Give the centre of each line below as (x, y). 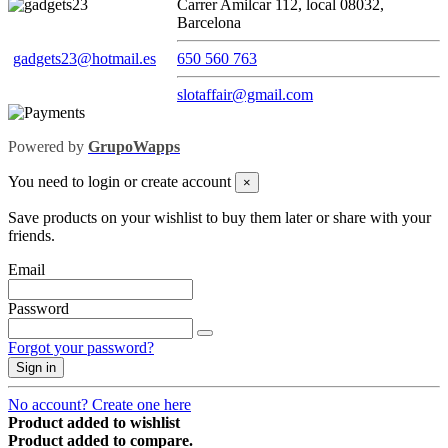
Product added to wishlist (94, 423)
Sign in (36, 368)
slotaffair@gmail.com (245, 95)
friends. (31, 236)
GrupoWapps (134, 147)
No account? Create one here (99, 405)
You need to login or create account (119, 182)
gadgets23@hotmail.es (84, 59)
